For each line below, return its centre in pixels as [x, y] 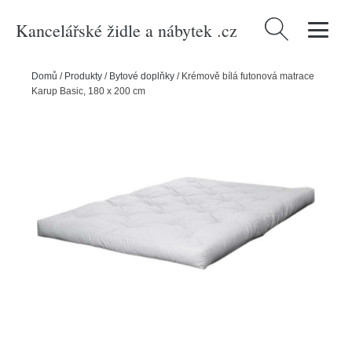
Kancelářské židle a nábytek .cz [126, 30]
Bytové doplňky [142, 76]
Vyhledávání [295, 27]
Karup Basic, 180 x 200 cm [88, 91]
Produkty [83, 76]
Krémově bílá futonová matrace [248, 76]
